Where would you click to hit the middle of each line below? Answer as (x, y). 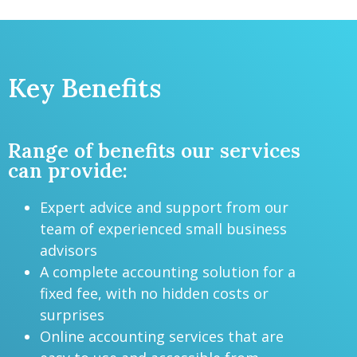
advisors (69, 251)
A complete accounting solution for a (168, 272)
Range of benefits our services (154, 151)
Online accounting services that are (162, 337)
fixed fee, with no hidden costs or (154, 294)
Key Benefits (84, 88)
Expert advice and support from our (164, 208)
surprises (72, 315)
